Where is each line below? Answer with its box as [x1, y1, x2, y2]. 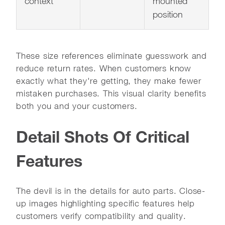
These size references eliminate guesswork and [16, 50, 207, 61]
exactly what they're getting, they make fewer [16, 75, 201, 86]
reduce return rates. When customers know [16, 63, 191, 73]
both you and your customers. [16, 100, 138, 111]
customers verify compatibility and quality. [16, 210, 186, 221]
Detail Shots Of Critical [16, 127, 189, 146]
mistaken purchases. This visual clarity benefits [16, 88, 206, 98]
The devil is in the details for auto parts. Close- [16, 185, 205, 196]
